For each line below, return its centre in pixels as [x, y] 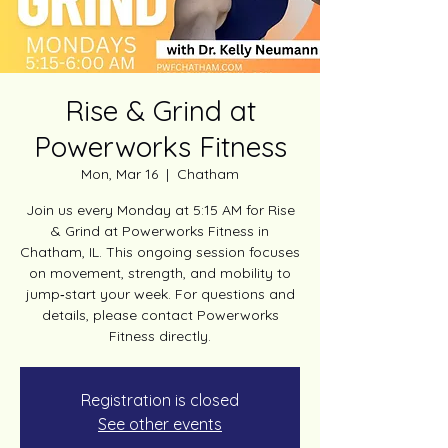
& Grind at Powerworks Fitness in [160, 231]
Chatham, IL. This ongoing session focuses [160, 252]
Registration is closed [160, 400]
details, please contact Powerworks [160, 315]
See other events [160, 424]
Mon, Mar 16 [119, 174]
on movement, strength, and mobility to [160, 273]
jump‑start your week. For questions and [160, 294]
